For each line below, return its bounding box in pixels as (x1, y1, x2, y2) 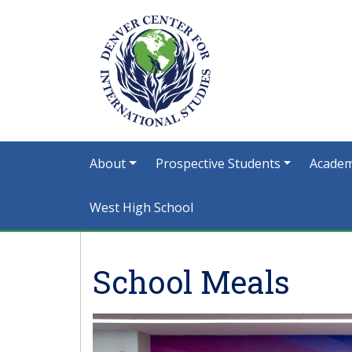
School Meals (93, 261, 290, 302)
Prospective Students (155, 155, 280, 172)
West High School (90, 199, 193, 216)
